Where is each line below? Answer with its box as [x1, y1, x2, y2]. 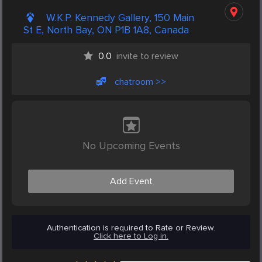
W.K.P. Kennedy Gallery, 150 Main [46, 12, 194, 25]
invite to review [116, 50, 178, 63]
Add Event [109, 175, 153, 188]
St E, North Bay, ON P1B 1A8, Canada [23, 24, 189, 37]
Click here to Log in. [94, 231, 168, 242]
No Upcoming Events [82, 139, 180, 153]
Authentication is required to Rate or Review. [47, 223, 215, 233]
